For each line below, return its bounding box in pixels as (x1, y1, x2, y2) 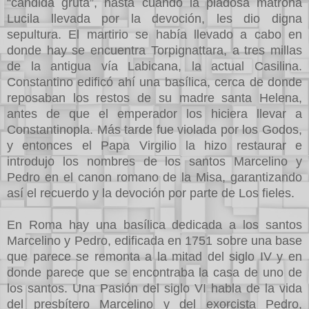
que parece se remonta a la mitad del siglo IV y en (7, 249, 302, 263)
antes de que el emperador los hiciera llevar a (7, 106, 302, 121)
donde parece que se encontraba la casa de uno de (7, 265, 302, 279)
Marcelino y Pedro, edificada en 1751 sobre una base (7, 233, 302, 248)
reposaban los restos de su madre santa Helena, (7, 90, 302, 105)
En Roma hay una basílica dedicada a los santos (7, 217, 302, 232)
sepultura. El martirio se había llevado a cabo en (7, 27, 302, 41)
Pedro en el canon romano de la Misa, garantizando (7, 170, 302, 184)
